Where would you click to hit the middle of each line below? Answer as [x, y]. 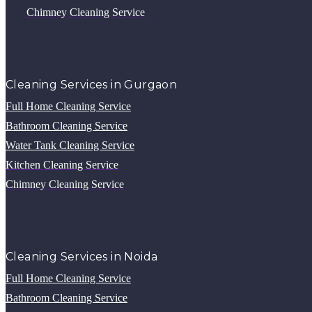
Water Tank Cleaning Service [70, 145]
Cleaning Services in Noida [82, 256]
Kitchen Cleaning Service [62, 164]
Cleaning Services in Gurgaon [92, 84]
